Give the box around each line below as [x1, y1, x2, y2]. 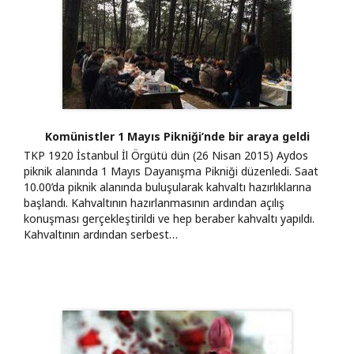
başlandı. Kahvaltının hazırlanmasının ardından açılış [24, 194, 284, 210]
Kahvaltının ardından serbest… [24, 226, 178, 242]
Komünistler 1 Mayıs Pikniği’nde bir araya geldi [44, 128, 310, 144]
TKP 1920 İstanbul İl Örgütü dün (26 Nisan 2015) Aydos [24, 147, 308, 163]
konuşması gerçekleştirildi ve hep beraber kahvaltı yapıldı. [24, 210, 314, 226]
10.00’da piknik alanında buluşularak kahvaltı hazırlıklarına [24, 179, 311, 194]
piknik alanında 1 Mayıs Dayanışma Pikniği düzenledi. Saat [24, 163, 318, 179]
